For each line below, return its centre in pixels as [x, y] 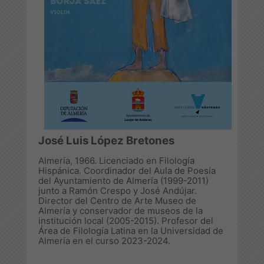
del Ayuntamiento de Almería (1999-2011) [123, 180]
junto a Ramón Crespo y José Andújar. [118, 190]
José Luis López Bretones [106, 140]
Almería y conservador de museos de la [121, 210]
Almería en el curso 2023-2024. [104, 240]
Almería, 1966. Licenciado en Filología [116, 160]
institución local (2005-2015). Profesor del [126, 220]
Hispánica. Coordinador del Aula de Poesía [127, 170]
